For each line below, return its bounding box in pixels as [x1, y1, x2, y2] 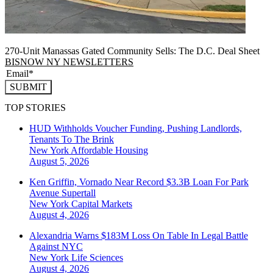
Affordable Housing [71, 145, 148, 156]
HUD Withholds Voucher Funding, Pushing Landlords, [29, 123, 242, 134]
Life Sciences [71, 252, 123, 263]
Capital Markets [71, 199, 132, 210]
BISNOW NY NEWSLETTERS [5, 56, 133, 67]
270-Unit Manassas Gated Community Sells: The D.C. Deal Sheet [5, 45, 260, 56]
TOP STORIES [5, 102, 66, 113]
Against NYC [29, 241, 83, 252]
